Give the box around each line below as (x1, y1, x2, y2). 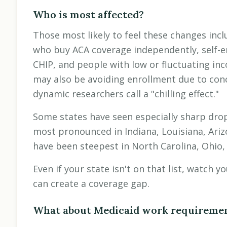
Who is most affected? (33, 8, 144, 21)
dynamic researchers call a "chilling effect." (33, 88, 219, 100)
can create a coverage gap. (33, 177, 149, 190)
